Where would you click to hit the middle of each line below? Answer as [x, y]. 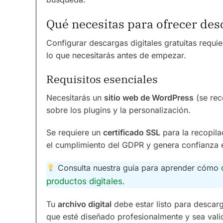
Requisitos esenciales [102, 79]
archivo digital [85, 204]
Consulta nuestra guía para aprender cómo [138, 168]
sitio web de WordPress [149, 98]
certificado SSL [132, 132]
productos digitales [84, 181]
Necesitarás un [75, 98]
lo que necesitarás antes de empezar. [116, 55]
